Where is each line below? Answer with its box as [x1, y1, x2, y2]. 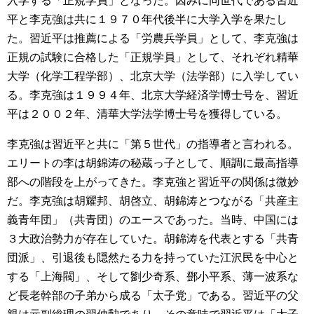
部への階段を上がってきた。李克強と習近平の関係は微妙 [7, 176, 299, 188]
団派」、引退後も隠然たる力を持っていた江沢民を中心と [7, 252, 299, 264]
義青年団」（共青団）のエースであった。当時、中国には [7, 214, 299, 226]
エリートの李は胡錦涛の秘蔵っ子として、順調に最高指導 [7, 157, 299, 169]
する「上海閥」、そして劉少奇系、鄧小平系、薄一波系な [7, 271, 299, 282]
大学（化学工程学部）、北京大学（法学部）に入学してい [7, 70, 299, 82]
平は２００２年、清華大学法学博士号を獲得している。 [7, 108, 287, 120]
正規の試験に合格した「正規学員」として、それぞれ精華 [7, 51, 299, 63]
